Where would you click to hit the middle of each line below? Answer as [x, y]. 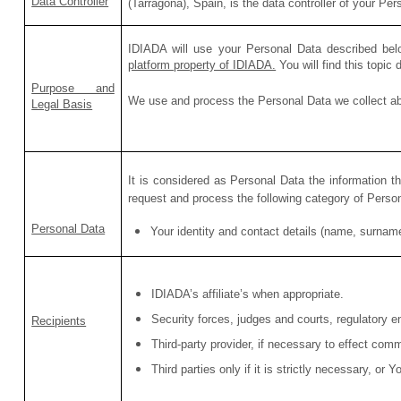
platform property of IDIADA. [202, 65]
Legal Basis [62, 105]
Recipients [59, 321]
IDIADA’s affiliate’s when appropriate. [248, 294]
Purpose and [73, 89]
